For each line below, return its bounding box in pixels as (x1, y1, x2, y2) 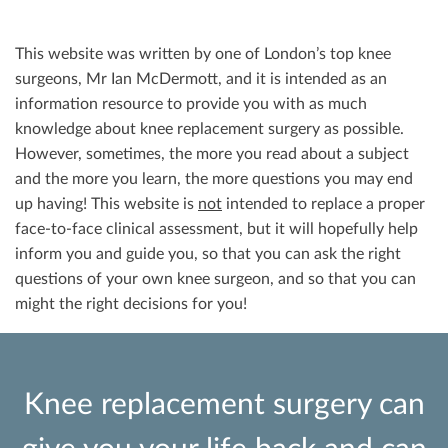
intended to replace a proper (222, 196, 425, 213)
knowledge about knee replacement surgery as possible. (15, 121, 404, 138)
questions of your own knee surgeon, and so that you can (15, 271, 416, 288)
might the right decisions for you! (15, 296, 247, 313)
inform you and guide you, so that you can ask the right (15, 246, 401, 263)
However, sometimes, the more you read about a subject (15, 146, 409, 163)
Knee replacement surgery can (23, 390, 425, 421)
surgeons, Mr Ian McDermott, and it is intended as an (15, 71, 387, 88)
